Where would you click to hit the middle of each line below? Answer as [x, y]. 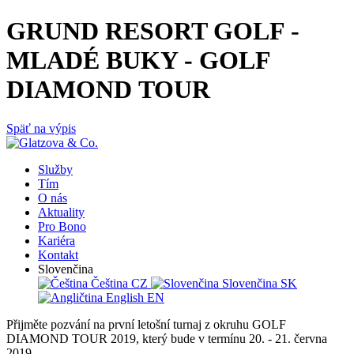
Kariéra [56, 240]
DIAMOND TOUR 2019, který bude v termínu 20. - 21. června [167, 338]
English [125, 297]
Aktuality [61, 212]
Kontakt [58, 254]
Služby [55, 169]
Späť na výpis [41, 128]
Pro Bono [62, 226]
